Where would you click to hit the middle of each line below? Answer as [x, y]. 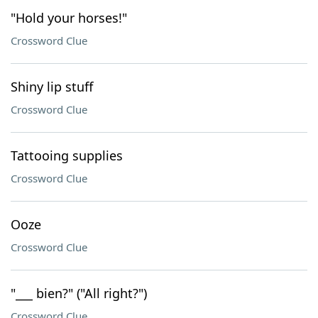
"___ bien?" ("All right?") [79, 293]
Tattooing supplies [67, 155]
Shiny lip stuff [52, 87]
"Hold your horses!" [69, 18]
